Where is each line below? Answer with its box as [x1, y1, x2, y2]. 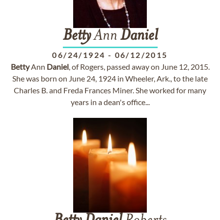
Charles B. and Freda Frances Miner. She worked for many [14, 85, 206, 95]
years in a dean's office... [70, 97, 150, 107]
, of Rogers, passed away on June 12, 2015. [68, 62, 210, 71]
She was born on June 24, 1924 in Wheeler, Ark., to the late [12, 74, 208, 83]
